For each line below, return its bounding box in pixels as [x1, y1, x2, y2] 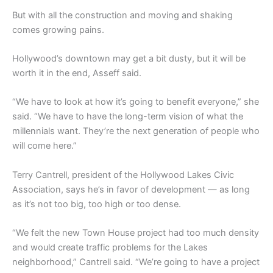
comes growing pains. [12, 24, 104, 35]
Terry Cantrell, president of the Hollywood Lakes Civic [12, 169, 234, 180]
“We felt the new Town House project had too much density [12, 227, 259, 239]
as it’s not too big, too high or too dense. [12, 198, 181, 210]
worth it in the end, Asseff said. [12, 68, 141, 79]
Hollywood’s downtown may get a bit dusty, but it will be [12, 53, 246, 65]
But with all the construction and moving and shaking [12, 9, 233, 21]
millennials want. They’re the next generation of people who [12, 126, 260, 137]
